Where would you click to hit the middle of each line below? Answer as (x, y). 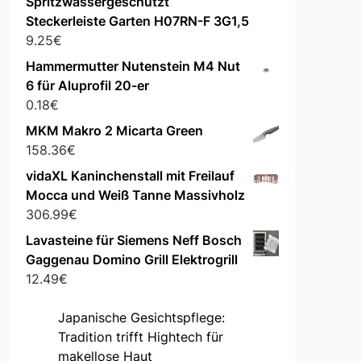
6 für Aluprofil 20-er (87, 86)
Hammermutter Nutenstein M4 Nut (133, 66)
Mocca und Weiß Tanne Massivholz (135, 195)
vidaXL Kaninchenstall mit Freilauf (130, 176)
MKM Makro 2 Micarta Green (114, 131)
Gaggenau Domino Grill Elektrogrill (131, 260)
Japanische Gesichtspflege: (141, 318)
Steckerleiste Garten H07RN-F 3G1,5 (137, 21)
